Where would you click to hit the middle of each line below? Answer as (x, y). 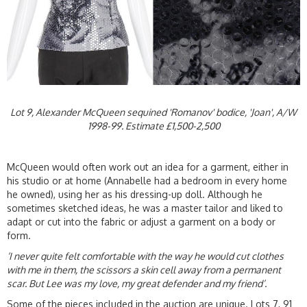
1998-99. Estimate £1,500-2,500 (153, 126)
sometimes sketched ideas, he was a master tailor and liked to (145, 208)
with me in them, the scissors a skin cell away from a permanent (144, 270)
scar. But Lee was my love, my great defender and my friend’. (137, 284)
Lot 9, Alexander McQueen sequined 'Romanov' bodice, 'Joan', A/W (153, 112)
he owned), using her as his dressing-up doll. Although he (135, 195)
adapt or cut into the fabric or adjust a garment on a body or (141, 222)
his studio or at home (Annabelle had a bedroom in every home (147, 181)
